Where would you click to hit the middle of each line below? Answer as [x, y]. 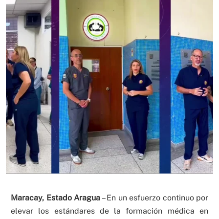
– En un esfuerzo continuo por [154, 198]
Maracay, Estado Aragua [55, 198]
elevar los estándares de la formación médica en [109, 211]
